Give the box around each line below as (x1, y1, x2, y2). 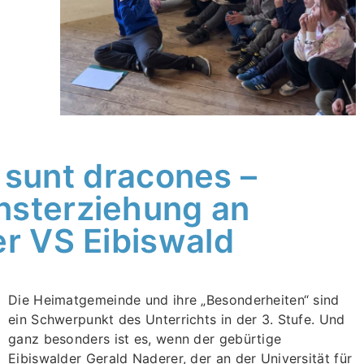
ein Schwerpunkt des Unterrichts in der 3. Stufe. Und (8, 311, 345, 328)
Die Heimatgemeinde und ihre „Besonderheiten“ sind (8, 292, 340, 309)
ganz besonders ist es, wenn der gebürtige (8, 331, 282, 348)
